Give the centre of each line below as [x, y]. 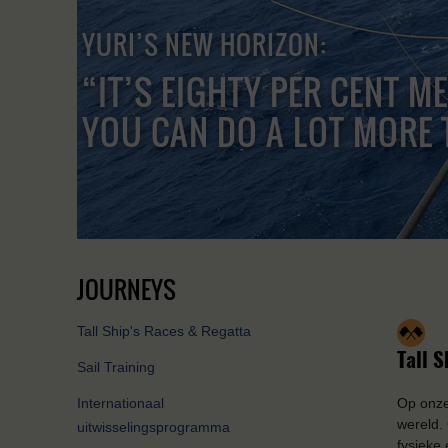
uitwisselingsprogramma [153, 427]
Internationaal [120, 403]
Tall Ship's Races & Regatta [164, 331]
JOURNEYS [126, 289]
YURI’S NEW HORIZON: [204, 44]
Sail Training [116, 367]
